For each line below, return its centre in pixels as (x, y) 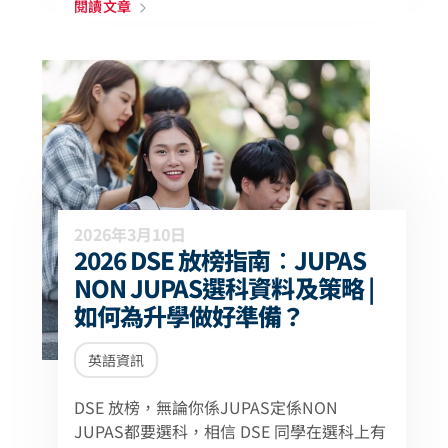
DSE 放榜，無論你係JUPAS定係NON (206, 407)
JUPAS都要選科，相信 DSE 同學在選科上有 (230, 431)
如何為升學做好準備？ (189, 315)
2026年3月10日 (130, 234)
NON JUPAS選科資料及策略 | (224, 287)
